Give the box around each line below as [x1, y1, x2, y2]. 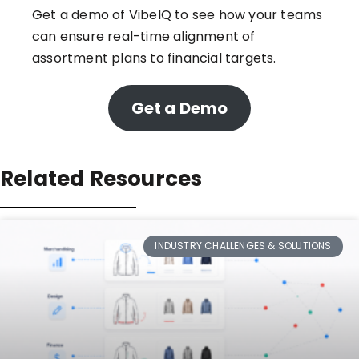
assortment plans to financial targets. [32, 49, 276, 68]
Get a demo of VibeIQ [32, 6, 171, 25]
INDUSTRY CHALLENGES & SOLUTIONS [155, 239, 332, 253]
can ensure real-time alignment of [32, 27, 256, 46]
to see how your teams [171, 6, 323, 25]
